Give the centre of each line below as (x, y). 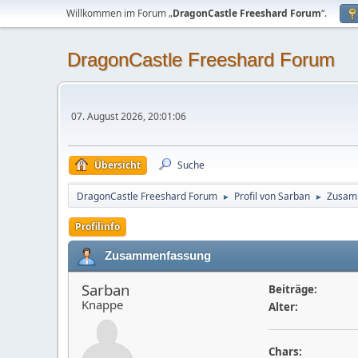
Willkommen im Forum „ (119, 13)
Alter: (283, 307)
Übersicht (117, 165)
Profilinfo (97, 227)
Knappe (102, 304)
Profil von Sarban (272, 196)
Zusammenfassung (158, 255)
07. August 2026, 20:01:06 (129, 116)
